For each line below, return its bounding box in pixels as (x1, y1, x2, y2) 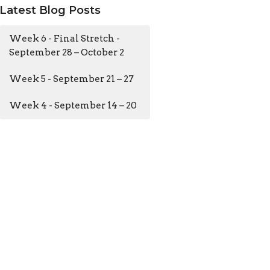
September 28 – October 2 (9, 47, 125, 58)
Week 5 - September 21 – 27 (9, 74, 134, 85)
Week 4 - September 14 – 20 (9, 100, 137, 111)
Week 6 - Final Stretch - (9, 33, 121, 45)
